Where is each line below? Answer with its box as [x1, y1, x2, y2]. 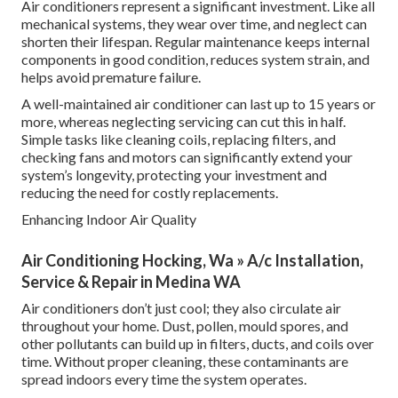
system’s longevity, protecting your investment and [21, 166, 327, 184]
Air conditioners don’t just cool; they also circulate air [21, 299, 341, 317]
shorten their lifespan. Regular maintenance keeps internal [21, 33, 370, 51]
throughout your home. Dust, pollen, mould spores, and [21, 317, 348, 335]
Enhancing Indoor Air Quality [21, 211, 196, 228]
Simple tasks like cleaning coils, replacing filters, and [21, 131, 336, 148]
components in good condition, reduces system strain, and [21, 51, 370, 68]
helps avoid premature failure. [21, 68, 201, 86]
